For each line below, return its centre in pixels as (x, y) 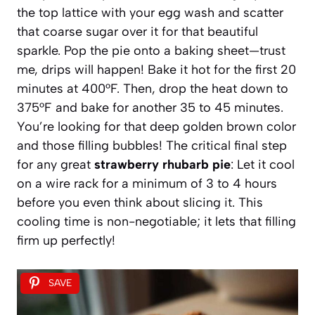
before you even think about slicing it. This (140, 202)
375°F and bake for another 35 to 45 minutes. (150, 107)
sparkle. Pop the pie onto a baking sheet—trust (151, 50)
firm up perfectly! (66, 240)
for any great (56, 164)
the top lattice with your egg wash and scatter (150, 12)
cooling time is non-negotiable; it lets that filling (156, 221)
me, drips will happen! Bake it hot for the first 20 (156, 69)
